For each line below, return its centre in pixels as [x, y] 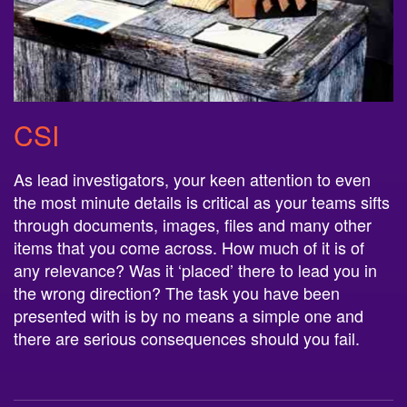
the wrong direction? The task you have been [177, 293]
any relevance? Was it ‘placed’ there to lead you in [195, 270]
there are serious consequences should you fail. [187, 338]
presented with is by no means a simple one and [189, 316]
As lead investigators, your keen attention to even [192, 179]
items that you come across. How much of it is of [189, 248]
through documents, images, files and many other [193, 225]
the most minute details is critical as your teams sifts [202, 202]
